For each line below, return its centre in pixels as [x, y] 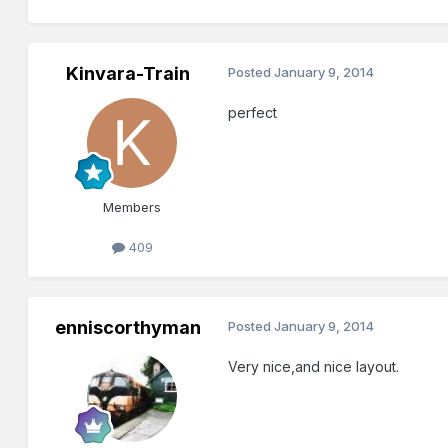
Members [132, 207]
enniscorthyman [128, 327]
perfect [253, 113]
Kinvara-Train [128, 74]
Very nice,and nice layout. [314, 366]
